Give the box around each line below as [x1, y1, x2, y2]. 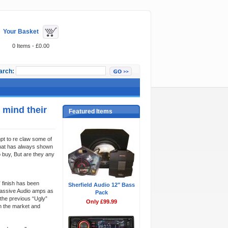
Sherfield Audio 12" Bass [68, 182, 135, 188]
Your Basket [3, 27, 39, 35]
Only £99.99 [85, 198, 117, 205]
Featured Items [69, 108, 112, 115]
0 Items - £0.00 [12, 43, 49, 49]
